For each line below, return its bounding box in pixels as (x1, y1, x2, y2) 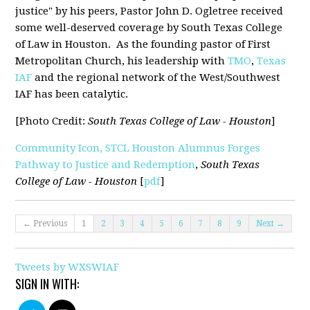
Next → (256, 219, 285, 229)
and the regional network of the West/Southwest (32, 71, 281, 84)
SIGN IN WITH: (15, 275, 80, 293)
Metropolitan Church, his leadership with (15, 55, 228, 68)
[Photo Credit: (15, 115, 89, 128)
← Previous (23, 219, 68, 229)
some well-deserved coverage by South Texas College (15, 21, 283, 35)
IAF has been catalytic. (15, 88, 129, 101)
